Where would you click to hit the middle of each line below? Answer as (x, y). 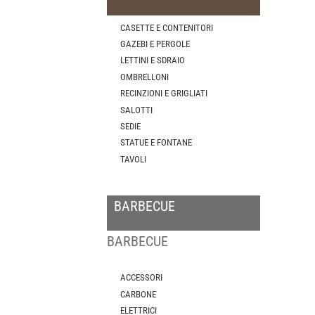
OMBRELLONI (145, 77)
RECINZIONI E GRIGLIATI (164, 94)
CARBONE (139, 294)
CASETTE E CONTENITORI (167, 27)
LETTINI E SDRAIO (153, 60)
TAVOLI (134, 159)
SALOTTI (137, 110)
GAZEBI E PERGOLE (155, 44)
